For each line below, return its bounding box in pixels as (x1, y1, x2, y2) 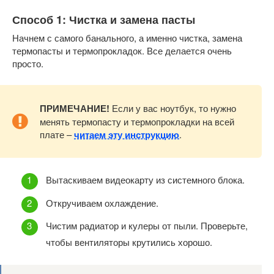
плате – (40, 127, 74, 141)
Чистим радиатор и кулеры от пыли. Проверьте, (46, 219, 248, 232)
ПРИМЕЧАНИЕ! (40, 101, 109, 115)
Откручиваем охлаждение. (46, 196, 158, 209)
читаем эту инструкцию (74, 127, 179, 141)
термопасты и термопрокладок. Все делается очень (12, 43, 232, 57)
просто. (12, 56, 43, 70)
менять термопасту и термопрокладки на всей (40, 114, 234, 128)
